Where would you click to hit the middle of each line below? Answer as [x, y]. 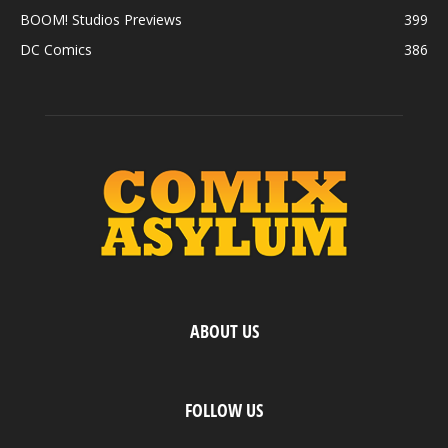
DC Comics [56, 49]
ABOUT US [224, 330]
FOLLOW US [224, 409]
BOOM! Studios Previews [101, 19]
